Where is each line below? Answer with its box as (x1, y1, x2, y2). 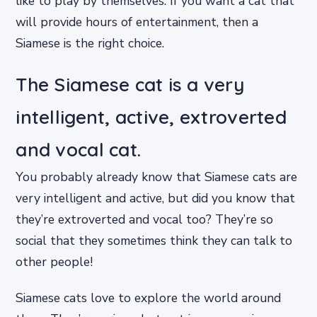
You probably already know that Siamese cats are (16, 168, 298, 186)
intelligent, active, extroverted (16, 105, 287, 129)
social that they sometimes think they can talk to (16, 232, 293, 250)
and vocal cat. (16, 138, 142, 162)
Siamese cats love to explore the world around (16, 289, 282, 307)
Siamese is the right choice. (16, 35, 165, 52)
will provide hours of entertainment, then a (16, 13, 259, 30)
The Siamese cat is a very (16, 73, 244, 97)
